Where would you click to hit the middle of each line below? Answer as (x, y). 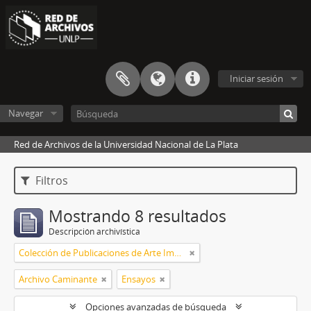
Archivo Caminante (58, 279)
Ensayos (138, 279)
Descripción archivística (94, 232)
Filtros (51, 181)
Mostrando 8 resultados (137, 217)
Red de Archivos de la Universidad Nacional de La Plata (126, 145)
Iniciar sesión (257, 79)
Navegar (25, 114)
